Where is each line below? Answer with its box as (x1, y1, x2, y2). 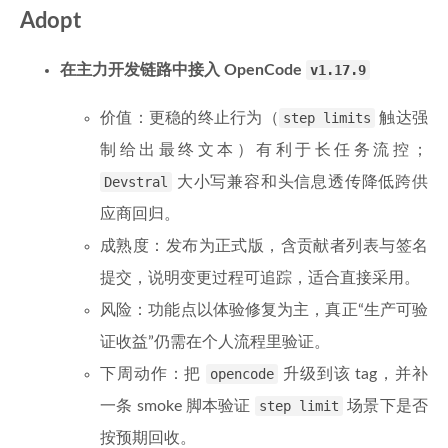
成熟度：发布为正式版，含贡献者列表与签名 (100, 238, 428, 254)
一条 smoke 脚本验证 (100, 398, 255, 414)
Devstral (104, 174, 168, 190)
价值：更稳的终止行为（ (100, 110, 279, 126)
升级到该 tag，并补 (278, 366, 428, 382)
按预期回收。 (100, 430, 196, 446)
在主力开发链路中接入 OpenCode (60, 62, 306, 78)
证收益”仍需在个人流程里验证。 (100, 334, 330, 350)
